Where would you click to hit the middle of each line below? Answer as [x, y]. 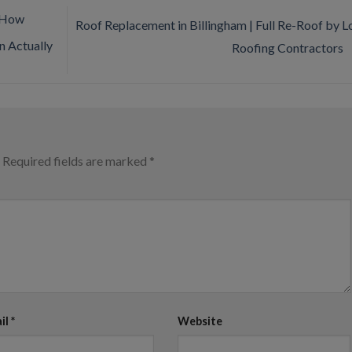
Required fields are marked [76, 160]
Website [200, 321]
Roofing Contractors [288, 48]
